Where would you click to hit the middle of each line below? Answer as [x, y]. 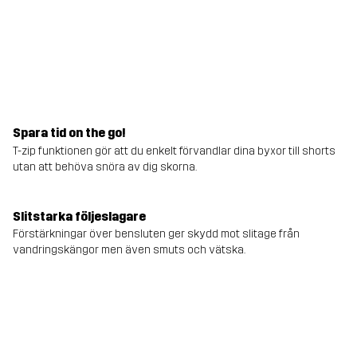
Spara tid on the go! [69, 133]
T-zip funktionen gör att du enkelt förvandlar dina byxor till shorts [174, 151]
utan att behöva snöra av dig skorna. [105, 167]
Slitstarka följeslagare [79, 216]
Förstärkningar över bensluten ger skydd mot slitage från [156, 234]
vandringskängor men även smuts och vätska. [129, 250]
